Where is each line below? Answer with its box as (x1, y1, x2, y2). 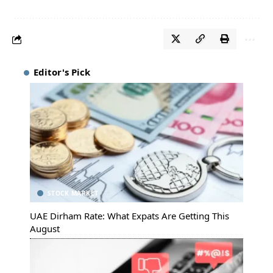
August (30, 222, 60, 235)
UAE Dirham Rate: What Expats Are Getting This (30, 210, 229, 222)
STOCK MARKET (48, 189, 99, 198)
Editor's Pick (34, 66, 90, 79)
